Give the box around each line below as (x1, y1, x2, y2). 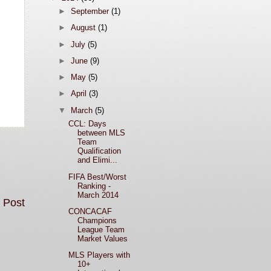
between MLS (77, 128, 126, 138)
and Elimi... (77, 155, 118, 165)
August (71, 23, 99, 33)
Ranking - (77, 181, 111, 191)
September (71, 7, 112, 16)
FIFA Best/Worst (68, 172, 127, 181)
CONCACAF (68, 206, 113, 216)
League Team (77, 224, 125, 234)
